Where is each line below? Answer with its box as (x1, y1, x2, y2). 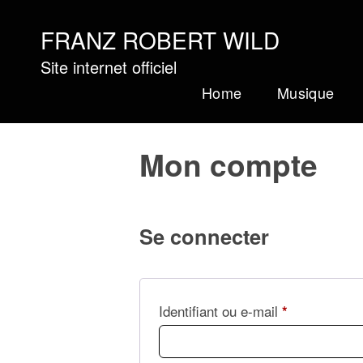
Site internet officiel (41, 55, 177, 79)
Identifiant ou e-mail (159, 300, 282, 321)
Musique (277, 82, 335, 103)
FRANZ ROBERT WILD (41, 23, 280, 56)
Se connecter (139, 220, 269, 251)
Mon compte (139, 142, 318, 186)
